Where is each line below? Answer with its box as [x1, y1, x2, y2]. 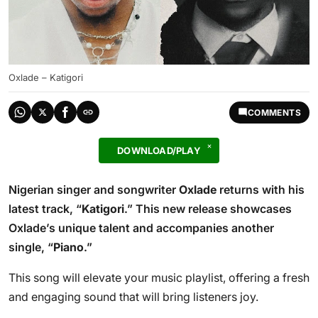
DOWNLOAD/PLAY [117, 145, 201, 156]
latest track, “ [9, 202, 82, 216]
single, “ [9, 240, 53, 254]
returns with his [216, 182, 305, 197]
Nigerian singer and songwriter [9, 182, 179, 197]
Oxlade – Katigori [9, 72, 83, 83]
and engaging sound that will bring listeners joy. [9, 290, 258, 304]
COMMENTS [247, 106, 301, 118]
